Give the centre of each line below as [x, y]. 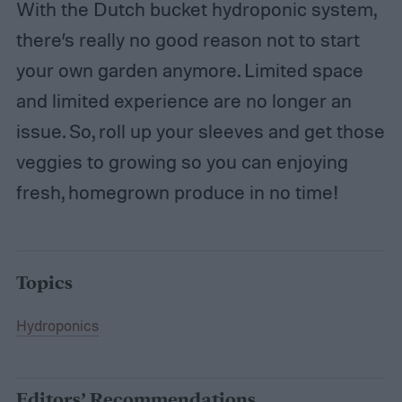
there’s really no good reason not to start [188, 39]
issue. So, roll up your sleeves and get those [200, 131]
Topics [44, 283]
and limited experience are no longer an [184, 100]
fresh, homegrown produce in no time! [177, 192]
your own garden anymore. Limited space [189, 70]
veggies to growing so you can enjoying [182, 161]
